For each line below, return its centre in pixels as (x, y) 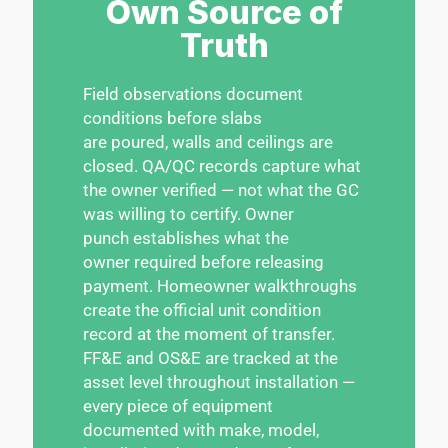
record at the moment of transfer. (209, 333)
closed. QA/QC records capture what (222, 165)
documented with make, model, (201, 429)
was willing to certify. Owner (188, 213)
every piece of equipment (178, 405)
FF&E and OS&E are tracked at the (210, 357)
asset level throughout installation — (219, 381)
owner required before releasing (203, 261)
